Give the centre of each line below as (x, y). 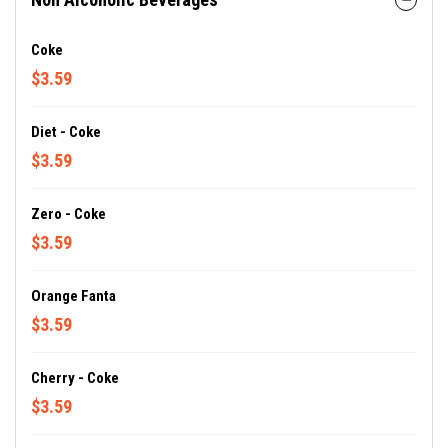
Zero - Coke (68, 214)
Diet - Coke (66, 132)
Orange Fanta (73, 296)
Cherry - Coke (75, 378)
